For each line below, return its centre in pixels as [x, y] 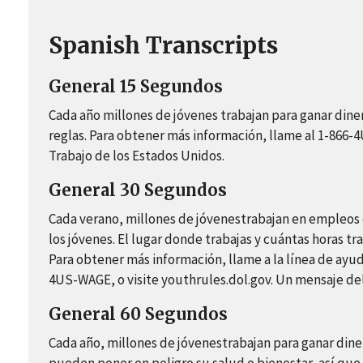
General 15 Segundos [136, 87]
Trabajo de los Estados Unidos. [137, 156]
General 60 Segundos [138, 314]
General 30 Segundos [138, 190]
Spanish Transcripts [163, 46]
